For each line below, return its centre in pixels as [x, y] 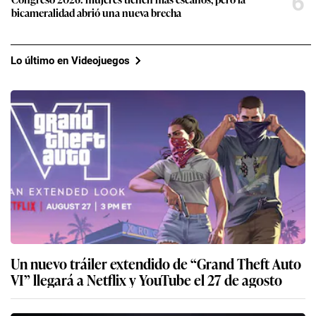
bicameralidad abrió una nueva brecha [96, 13]
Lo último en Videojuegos [70, 60]
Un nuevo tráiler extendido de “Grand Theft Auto [156, 263]
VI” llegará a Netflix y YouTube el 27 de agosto [146, 280]
